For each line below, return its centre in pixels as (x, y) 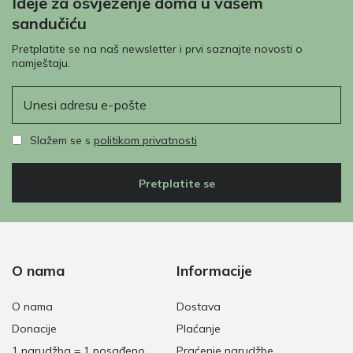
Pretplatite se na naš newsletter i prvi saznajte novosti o (157, 48)
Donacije (34, 328)
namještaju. (41, 63)
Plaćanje (199, 328)
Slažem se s (62, 140)
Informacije (214, 270)
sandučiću (49, 23)
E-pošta (32, 92)
